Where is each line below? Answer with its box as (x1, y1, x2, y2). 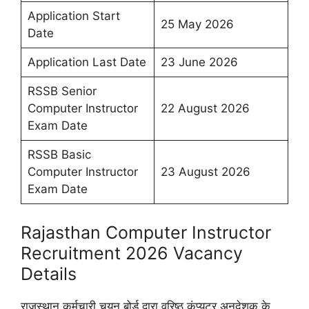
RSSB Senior (27, 84, 97, 98)
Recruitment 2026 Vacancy (21, 242, 243, 263)
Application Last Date (27, 55, 146, 69)
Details (21, 263, 77, 284)
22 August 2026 (160, 101, 250, 115)
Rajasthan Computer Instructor (21, 221, 271, 243)
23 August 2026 (160, 165, 250, 179)
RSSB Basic (27, 148, 91, 161)
